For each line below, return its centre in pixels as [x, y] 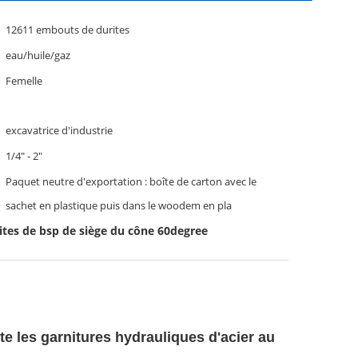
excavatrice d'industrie [59, 130]
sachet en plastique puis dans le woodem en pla [119, 205]
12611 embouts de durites [68, 30]
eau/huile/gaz [38, 55]
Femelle [24, 81]
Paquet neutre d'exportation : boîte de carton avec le [131, 181]
